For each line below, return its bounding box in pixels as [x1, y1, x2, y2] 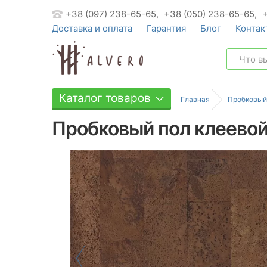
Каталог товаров [59, 91, 151, 105]
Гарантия [147, 23, 186, 34]
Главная [181, 95, 210, 104]
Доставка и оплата [52, 23, 132, 34]
